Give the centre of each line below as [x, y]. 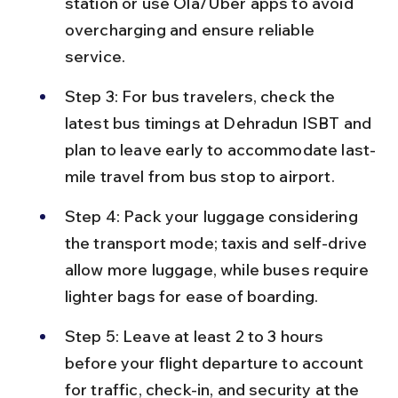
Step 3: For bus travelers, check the [202, 96]
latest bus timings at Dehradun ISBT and [220, 123]
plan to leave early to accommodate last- [220, 149]
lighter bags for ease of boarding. [191, 296]
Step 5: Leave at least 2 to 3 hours [196, 336]
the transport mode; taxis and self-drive [218, 243]
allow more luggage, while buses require [219, 269]
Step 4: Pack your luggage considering [213, 216]
